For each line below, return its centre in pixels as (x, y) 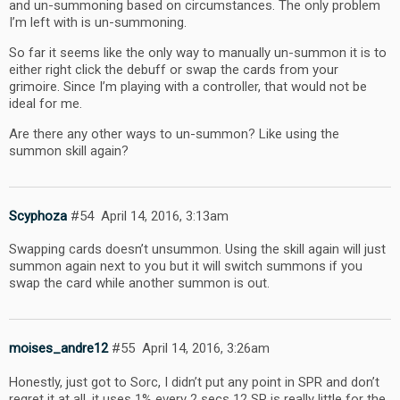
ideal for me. (46, 104)
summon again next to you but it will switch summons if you (186, 267)
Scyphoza (38, 216)
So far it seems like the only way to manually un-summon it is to (198, 53)
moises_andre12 (58, 348)
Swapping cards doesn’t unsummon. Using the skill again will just (197, 250)
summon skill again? (69, 151)
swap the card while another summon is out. (139, 283)
